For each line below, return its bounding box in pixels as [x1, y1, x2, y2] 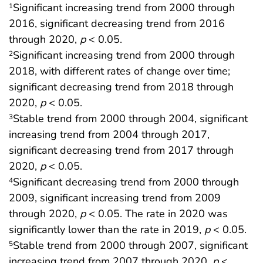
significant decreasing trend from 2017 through [9, 143, 234, 158]
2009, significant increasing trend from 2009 [9, 191, 221, 205]
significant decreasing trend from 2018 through [9, 80, 234, 95]
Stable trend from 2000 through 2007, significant [13, 238, 248, 253]
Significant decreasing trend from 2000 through [13, 175, 239, 190]
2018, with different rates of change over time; [9, 64, 230, 79]
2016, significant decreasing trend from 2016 [9, 16, 225, 31]
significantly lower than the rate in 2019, [9, 222, 204, 237]
